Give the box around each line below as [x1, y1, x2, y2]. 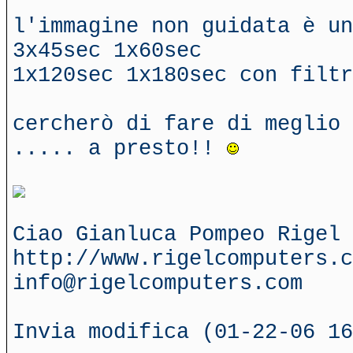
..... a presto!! [13, 136, 227, 161]
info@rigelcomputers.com [13, 271, 303, 295]
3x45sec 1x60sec [13, 39, 202, 63]
